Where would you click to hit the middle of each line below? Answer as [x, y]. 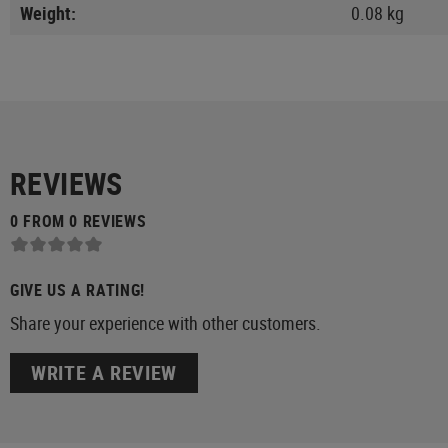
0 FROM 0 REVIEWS [78, 220]
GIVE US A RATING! [77, 290]
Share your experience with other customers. [165, 323]
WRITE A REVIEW [104, 373]
